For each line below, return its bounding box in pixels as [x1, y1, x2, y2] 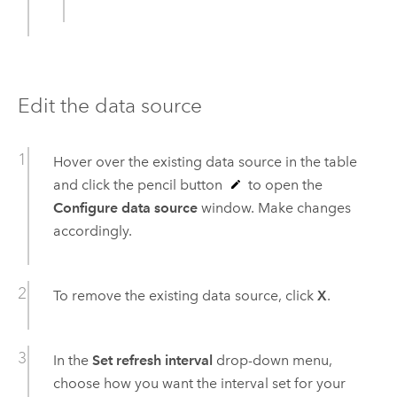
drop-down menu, [212, 352, 332, 370]
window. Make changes [197, 199, 351, 217]
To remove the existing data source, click [52, 287, 317, 305]
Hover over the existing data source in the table [52, 153, 357, 171]
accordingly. [52, 222, 132, 240]
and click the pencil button [52, 176, 226, 194]
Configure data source [52, 199, 198, 217]
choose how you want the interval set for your [52, 375, 346, 393]
